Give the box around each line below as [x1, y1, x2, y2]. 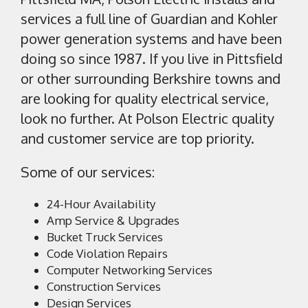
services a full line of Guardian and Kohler [21, 9, 278, 27]
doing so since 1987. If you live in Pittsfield [21, 49, 283, 67]
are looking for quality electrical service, [21, 89, 269, 107]
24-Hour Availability [47, 197, 155, 212]
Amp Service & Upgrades [47, 213, 179, 228]
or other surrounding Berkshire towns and [21, 69, 280, 87]
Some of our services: [21, 162, 155, 181]
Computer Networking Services [47, 263, 212, 278]
